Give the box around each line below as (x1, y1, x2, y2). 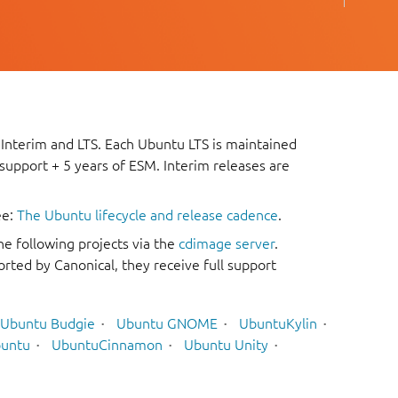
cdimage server (179, 235, 275, 252)
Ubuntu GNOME (116, 314, 218, 331)
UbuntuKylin (239, 314, 317, 331)
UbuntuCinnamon (52, 336, 163, 353)
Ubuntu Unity (184, 336, 268, 353)
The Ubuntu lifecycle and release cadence (17, 207, 278, 224)
